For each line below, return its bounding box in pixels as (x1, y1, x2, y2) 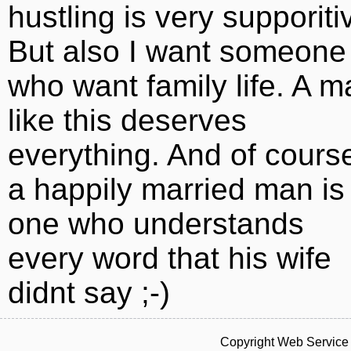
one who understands (8, 207, 304, 241)
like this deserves (8, 103, 247, 137)
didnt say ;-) (8, 276, 170, 309)
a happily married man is (8, 172, 345, 206)
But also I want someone (8, 34, 346, 68)
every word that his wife (8, 241, 331, 275)
